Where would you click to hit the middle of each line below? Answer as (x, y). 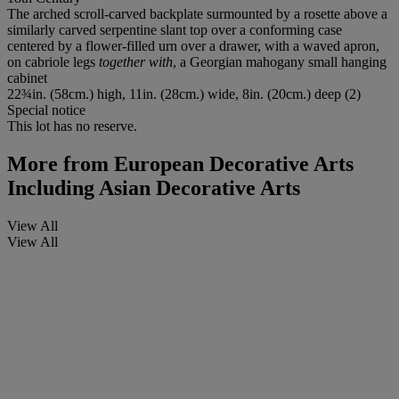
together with (136, 61)
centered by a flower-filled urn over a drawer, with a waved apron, (193, 45)
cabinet (27, 77)
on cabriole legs (53, 61)
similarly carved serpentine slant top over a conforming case (175, 29)
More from (58, 163)
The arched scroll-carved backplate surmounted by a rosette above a (197, 13)
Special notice (46, 110)
